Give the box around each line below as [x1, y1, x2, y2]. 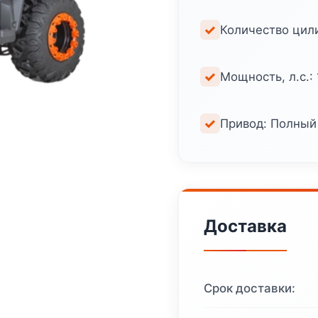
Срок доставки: [203, 281, 295, 296]
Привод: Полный [219, 116, 317, 131]
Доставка [203, 216, 287, 237]
